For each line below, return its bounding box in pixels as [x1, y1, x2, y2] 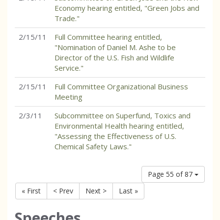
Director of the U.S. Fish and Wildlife [55, 53, 174, 62]
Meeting [55, 92, 82, 102]
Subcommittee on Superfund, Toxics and [55, 110, 191, 120]
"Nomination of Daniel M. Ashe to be [55, 42, 176, 52]
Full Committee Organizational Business [55, 82, 188, 91]
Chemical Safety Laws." [55, 141, 132, 151]
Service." [55, 63, 83, 73]
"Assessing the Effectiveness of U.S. [55, 131, 176, 141]
